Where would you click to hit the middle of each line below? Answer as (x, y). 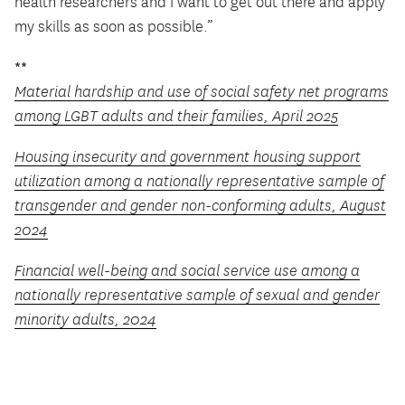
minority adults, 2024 (85, 320)
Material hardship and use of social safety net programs (202, 93)
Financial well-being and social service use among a (187, 271)
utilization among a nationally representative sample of (199, 182)
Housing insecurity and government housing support (188, 158)
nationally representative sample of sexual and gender (197, 296)
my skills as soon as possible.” (114, 27)
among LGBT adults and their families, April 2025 (176, 117)
